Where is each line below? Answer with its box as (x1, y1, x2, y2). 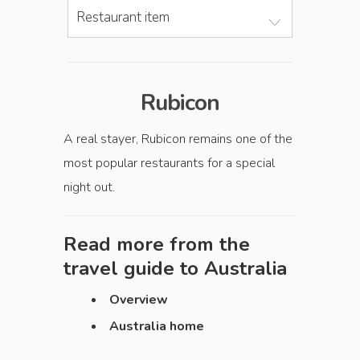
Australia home (109, 317, 204, 335)
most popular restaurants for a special (63, 154, 275, 172)
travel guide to (63, 256, 204, 281)
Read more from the (63, 231, 250, 257)
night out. (63, 178, 115, 196)
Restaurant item (76, 8, 170, 27)
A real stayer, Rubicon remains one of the (63, 130, 292, 148)
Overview (109, 291, 168, 309)
